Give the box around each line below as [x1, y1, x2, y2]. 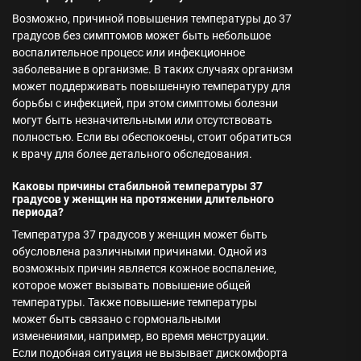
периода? [12, 205, 64, 218]
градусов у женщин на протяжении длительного [12, 193, 274, 205]
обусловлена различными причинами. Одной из [12, 245, 267, 258]
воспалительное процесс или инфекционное [12, 46, 245, 59]
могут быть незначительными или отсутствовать [12, 114, 272, 127]
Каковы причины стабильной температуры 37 [12, 180, 263, 193]
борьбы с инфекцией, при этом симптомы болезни [12, 97, 278, 110]
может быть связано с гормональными [12, 313, 221, 326]
